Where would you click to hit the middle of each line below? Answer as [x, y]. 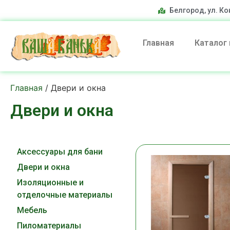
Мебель [32, 210]
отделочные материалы [65, 195]
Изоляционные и [50, 183]
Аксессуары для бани [60, 152]
